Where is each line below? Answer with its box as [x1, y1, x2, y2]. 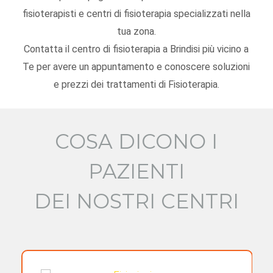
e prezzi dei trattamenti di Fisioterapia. [53, 79, 219, 91]
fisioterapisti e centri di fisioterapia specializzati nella [22, 8, 250, 20]
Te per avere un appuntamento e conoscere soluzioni [23, 61, 250, 73]
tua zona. [116, 26, 156, 38]
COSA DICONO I [55, 129, 218, 154]
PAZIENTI [88, 159, 185, 184]
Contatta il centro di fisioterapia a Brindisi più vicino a [24, 43, 249, 55]
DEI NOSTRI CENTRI [34, 189, 239, 214]
